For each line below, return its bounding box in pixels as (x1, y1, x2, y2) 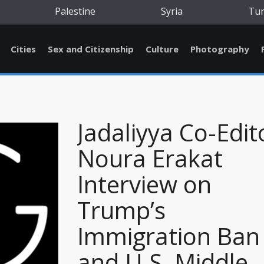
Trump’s (77, 194, 166, 226)
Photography (190, 43, 249, 55)
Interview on (77, 168, 212, 200)
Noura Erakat (77, 142, 223, 174)
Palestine (54, 5, 95, 18)
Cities (11, 43, 36, 55)
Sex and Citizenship (48, 43, 134, 55)
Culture (146, 43, 179, 55)
